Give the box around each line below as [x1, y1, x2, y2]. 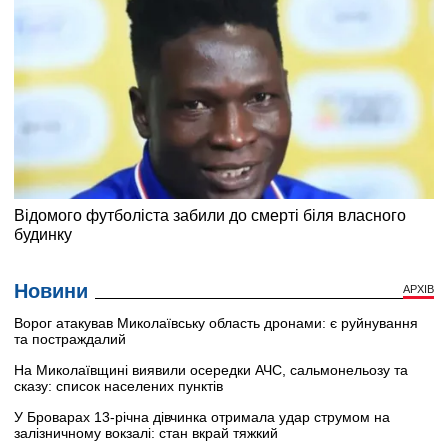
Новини [14, 279, 88, 302]
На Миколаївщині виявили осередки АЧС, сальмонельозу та [14, 361, 408, 378]
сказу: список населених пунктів [14, 377, 223, 394]
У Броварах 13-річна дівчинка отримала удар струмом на [14, 408, 390, 425]
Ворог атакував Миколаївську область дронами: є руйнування [14, 314, 418, 331]
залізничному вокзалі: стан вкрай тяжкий [14, 424, 278, 441]
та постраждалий [14, 330, 126, 347]
